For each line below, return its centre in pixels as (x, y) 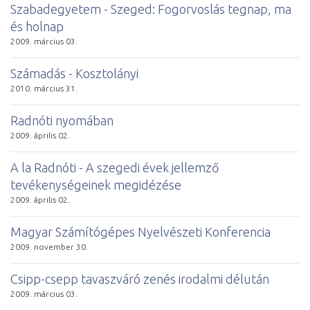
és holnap (37, 26)
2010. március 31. (44, 88)
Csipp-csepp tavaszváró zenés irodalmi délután (140, 279)
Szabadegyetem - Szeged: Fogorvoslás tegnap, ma (151, 9)
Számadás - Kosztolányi (74, 73)
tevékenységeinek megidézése (96, 184)
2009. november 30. (49, 246)
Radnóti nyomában (62, 120)
